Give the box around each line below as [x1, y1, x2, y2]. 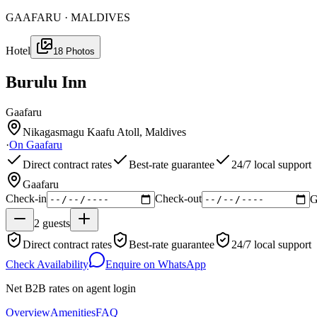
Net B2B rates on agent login [6, 282, 136, 294]
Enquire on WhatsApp [105, 258, 206, 270]
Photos [63, 45, 95, 57]
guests [42, 217, 70, 229]
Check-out [155, 192, 202, 205]
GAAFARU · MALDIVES [6, 11, 130, 23]
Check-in [6, 192, 47, 205]
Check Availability [6, 258, 88, 270]
